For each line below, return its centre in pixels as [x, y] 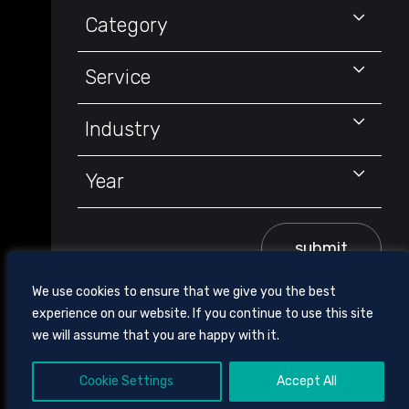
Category [126, 26]
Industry [123, 130]
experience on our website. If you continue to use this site [203, 314]
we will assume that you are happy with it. [156, 336]
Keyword [106, 11]
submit [321, 249]
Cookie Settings [127, 381]
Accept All [306, 381]
